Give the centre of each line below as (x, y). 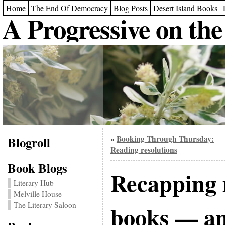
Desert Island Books (185, 8)
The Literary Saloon (45, 205)
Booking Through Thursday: (165, 139)
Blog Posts (130, 8)
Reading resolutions (144, 150)
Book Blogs (37, 168)
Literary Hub (33, 183)
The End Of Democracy (69, 8)
